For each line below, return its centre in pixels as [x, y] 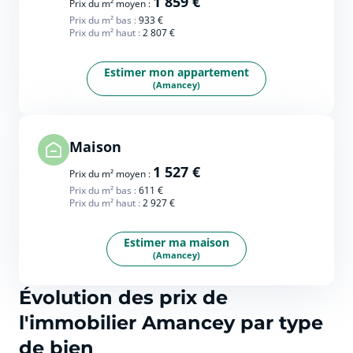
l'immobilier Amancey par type [171, 323]
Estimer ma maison [176, 242]
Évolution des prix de [123, 297]
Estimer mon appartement [176, 72]
